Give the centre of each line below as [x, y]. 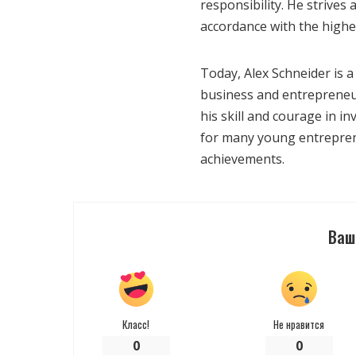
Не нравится [299, 324]
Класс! [136, 324]
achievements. [242, 159]
